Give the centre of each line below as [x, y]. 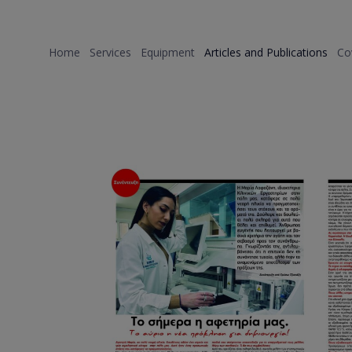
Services [110, 52]
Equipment [168, 52]
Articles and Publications [266, 52]
